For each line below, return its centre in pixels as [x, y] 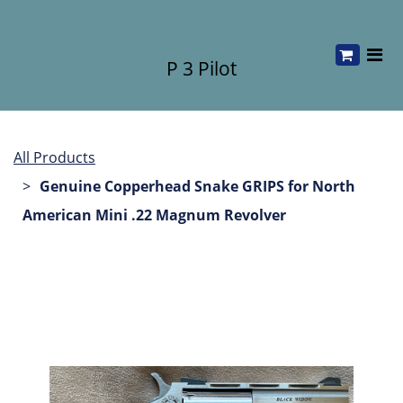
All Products [54, 157]
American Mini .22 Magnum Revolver [154, 215]
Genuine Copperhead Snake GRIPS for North [197, 186]
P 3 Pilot [201, 68]
